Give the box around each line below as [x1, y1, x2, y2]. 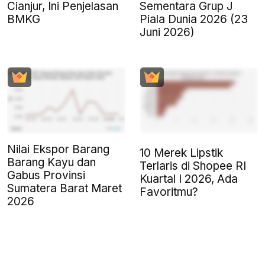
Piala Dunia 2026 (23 [140, 12, 248, 26]
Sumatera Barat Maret [7, 181, 122, 195]
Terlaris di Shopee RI [140, 159, 246, 173]
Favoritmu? [140, 185, 198, 199]
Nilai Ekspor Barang [7, 142, 109, 156]
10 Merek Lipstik [140, 146, 223, 160]
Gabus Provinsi [7, 168, 85, 182]
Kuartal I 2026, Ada [140, 172, 238, 186]
